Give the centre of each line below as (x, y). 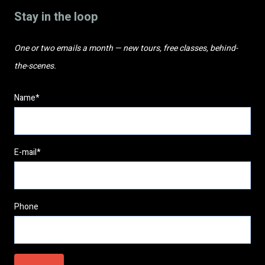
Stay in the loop (56, 17)
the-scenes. (35, 66)
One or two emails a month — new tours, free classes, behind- (126, 48)
